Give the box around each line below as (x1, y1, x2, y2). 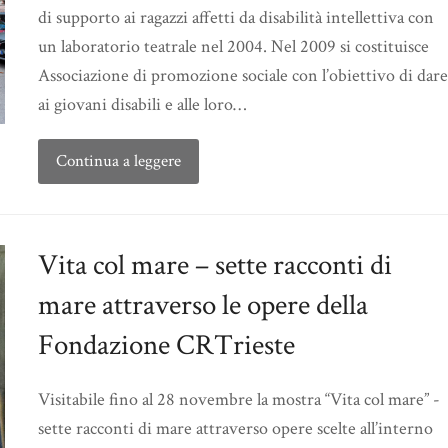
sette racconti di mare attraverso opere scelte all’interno (38, 416, 433, 440)
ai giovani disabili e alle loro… (38, 92, 246, 116)
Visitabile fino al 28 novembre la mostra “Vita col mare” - (38, 387, 440, 411)
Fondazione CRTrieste (38, 325, 295, 364)
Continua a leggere (55, 149, 181, 172)
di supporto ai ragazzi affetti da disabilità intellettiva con (38, 5, 434, 29)
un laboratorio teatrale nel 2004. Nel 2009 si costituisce (38, 34, 429, 58)
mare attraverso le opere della (38, 285, 368, 324)
